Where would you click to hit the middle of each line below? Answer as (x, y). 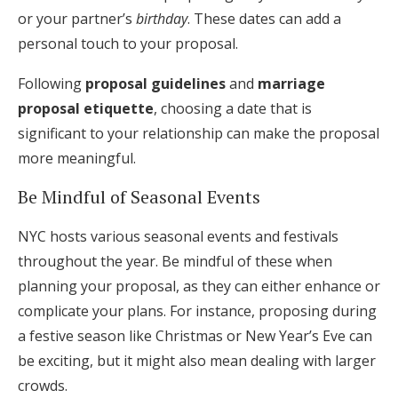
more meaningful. (77, 158)
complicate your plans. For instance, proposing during (197, 311)
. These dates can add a (264, 19)
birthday (162, 19)
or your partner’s (77, 19)
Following (52, 84)
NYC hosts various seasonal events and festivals (178, 236)
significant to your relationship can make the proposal (199, 133)
